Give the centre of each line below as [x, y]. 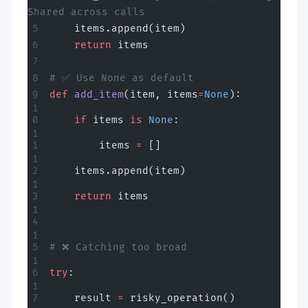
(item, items [161, 95]
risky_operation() [179, 298]
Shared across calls [86, 12]
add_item [96, 95]
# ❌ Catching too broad [118, 247]
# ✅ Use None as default [122, 78]
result [84, 298]
